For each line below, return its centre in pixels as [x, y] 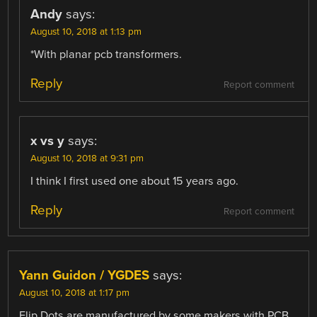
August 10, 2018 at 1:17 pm [75, 293]
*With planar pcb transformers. [106, 54]
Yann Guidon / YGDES [85, 275]
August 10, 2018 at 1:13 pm [86, 31]
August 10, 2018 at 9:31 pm [87, 158]
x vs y [48, 140]
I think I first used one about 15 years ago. [135, 181]
